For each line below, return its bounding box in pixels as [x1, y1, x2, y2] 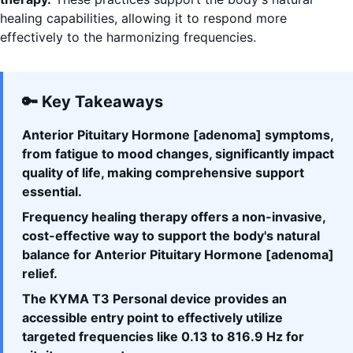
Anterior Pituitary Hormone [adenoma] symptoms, [22, 127, 333, 143]
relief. [22, 266, 58, 282]
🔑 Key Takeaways [22, 92, 163, 112]
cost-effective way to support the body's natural [22, 228, 320, 244]
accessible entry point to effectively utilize [22, 310, 283, 326]
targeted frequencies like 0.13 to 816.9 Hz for [22, 329, 304, 345]
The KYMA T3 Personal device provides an [22, 291, 287, 307]
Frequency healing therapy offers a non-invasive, [22, 209, 325, 225]
